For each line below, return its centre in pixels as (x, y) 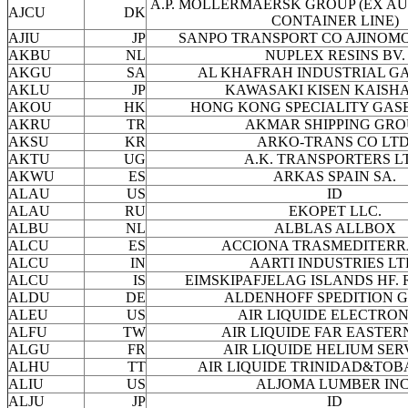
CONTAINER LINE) (335, 21)
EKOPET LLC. (335, 211)
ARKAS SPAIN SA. (335, 177)
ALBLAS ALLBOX (335, 229)
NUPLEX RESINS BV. (335, 56)
